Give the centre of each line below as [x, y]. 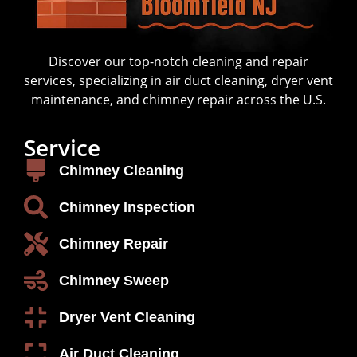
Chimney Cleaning [121, 170]
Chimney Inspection [127, 207]
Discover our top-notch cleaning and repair [178, 61]
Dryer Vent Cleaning [127, 317]
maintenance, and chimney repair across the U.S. [178, 99]
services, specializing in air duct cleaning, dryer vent [178, 80]
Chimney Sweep [114, 280]
